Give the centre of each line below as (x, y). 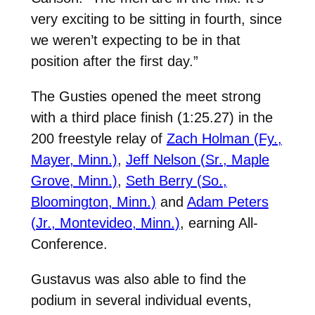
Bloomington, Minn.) (93, 201)
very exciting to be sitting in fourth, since (156, 19)
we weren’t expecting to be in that (135, 40)
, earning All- (219, 223)
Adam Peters (227, 201)
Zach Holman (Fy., (224, 138)
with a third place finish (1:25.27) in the (152, 117)
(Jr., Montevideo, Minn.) (105, 223)
